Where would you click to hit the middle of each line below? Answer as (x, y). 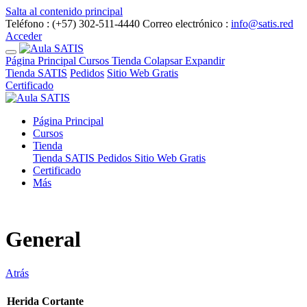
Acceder (24, 36)
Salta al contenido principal (64, 11)
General (43, 240)
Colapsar (164, 61)
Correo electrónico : (187, 24)
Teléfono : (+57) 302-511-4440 (73, 24)
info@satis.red (262, 24)
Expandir (205, 61)
